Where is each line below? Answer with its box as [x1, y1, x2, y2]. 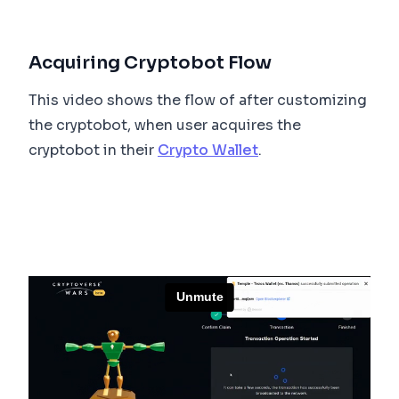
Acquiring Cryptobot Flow [28, 52, 272, 75]
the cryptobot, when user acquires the [28, 116, 301, 135]
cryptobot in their [28, 141, 158, 160]
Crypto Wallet [158, 141, 258, 160]
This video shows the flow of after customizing [28, 91, 367, 110]
